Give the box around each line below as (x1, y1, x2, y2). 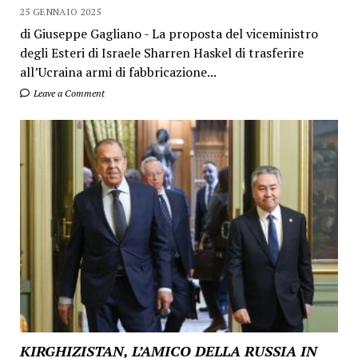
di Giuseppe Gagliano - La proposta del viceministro (19, 25, 318, 43)
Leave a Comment (30, 87, 105, 100)
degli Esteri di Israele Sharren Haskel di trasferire (19, 44, 304, 62)
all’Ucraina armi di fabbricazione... (19, 63, 217, 82)
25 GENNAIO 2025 (19, 6, 101, 18)
